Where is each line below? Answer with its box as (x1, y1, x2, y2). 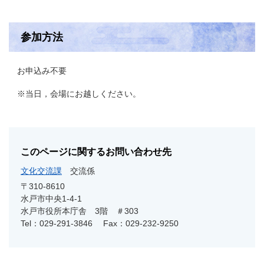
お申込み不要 (9, 65, 67, 75)
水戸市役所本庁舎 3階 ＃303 (21, 206, 138, 216)
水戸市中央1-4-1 (21, 193, 82, 203)
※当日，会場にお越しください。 (9, 88, 141, 98)
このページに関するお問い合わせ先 (21, 146, 171, 157)
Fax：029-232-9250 (103, 218, 179, 228)
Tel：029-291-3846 (21, 218, 93, 228)
